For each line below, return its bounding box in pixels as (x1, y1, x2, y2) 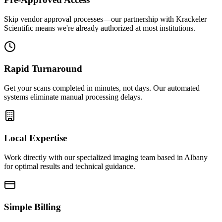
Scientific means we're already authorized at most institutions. (4, 23, 195, 32)
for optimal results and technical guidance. (4, 162, 135, 170)
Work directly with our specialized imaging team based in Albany (4, 153, 208, 162)
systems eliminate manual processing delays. (4, 93, 142, 102)
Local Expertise (4, 132, 67, 143)
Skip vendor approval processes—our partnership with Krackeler (4, 14, 207, 23)
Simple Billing (4, 202, 61, 213)
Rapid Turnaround (4, 63, 82, 74)
